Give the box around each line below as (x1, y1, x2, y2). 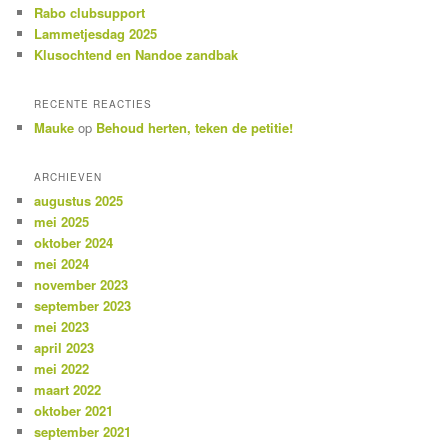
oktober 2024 (34, 233, 114, 253)
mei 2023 (34, 317, 90, 337)
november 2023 (34, 275, 129, 295)
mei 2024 (34, 254, 90, 274)
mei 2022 (34, 359, 90, 379)
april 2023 (34, 338, 95, 358)
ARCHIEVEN (34, 170, 103, 185)
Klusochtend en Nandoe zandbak (34, 44, 239, 64)
